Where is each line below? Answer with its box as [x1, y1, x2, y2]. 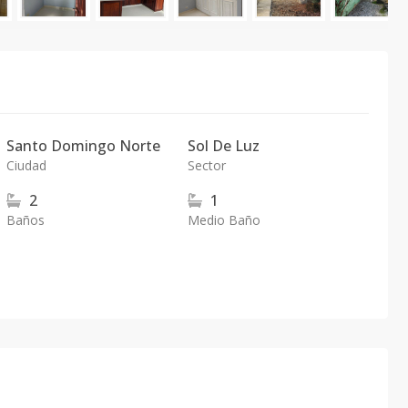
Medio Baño [187, 211, 260, 229]
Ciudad [6, 157, 47, 174]
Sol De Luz [187, 136, 260, 156]
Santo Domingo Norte [6, 136, 161, 156]
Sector [187, 157, 226, 174]
